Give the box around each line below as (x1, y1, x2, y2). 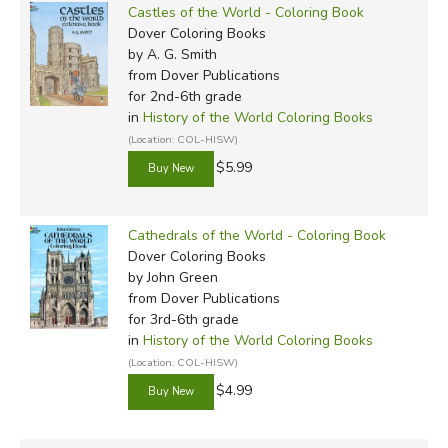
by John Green (127, 267, 218, 287)
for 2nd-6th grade (127, 86, 242, 106)
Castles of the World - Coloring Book (127, 2, 364, 22)
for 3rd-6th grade (127, 309, 239, 329)
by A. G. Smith (127, 44, 217, 64)
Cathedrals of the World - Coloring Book (127, 225, 386, 245)
